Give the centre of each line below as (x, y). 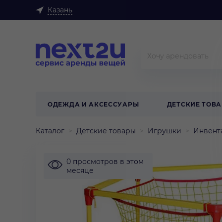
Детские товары (106, 131)
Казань (60, 10)
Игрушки (165, 131)
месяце (80, 170)
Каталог (50, 131)
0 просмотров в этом (105, 162)
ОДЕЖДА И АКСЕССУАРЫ (93, 104)
